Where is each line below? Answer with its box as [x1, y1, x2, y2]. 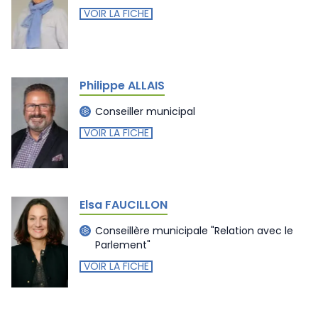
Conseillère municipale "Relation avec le [95, 223, 293, 238]
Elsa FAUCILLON [79, 197, 168, 213]
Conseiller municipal [95, 104, 195, 119]
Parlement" [95, 237, 150, 252]
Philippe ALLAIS [79, 77, 165, 94]
